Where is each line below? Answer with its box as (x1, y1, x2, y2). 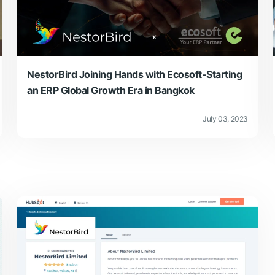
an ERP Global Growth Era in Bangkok (27, 83, 195, 96)
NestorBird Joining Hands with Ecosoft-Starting (27, 68, 242, 80)
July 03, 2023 (203, 114, 248, 123)
